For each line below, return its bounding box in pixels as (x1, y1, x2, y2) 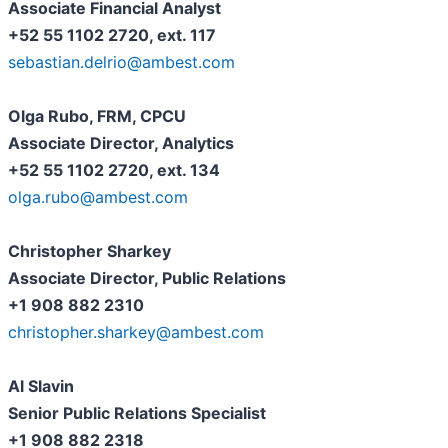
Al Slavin (8, 376, 74, 397)
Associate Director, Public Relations (8, 268, 286, 289)
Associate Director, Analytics (8, 133, 234, 154)
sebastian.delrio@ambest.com (8, 52, 235, 73)
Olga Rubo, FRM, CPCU (8, 106, 186, 127)
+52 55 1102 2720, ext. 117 (8, 25, 216, 46)
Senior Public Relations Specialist (8, 403, 266, 424)
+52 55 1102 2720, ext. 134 (8, 160, 220, 181)
